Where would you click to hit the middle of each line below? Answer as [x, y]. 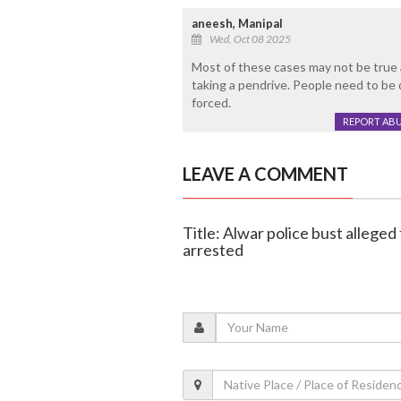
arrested [213, 249]
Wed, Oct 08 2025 [250, 38]
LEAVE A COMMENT [265, 173]
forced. [211, 102]
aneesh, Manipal [237, 23]
